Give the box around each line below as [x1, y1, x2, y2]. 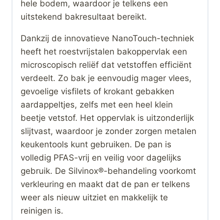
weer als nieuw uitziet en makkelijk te [21, 192, 168, 202]
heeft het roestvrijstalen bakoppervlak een [21, 46, 187, 56]
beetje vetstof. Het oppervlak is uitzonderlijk [21, 112, 194, 123]
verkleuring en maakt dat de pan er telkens [21, 179, 190, 189]
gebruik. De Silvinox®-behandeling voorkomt [21, 165, 196, 176]
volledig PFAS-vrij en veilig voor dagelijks [21, 152, 181, 163]
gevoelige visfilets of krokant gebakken [21, 86, 174, 96]
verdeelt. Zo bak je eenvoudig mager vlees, [21, 73, 192, 83]
